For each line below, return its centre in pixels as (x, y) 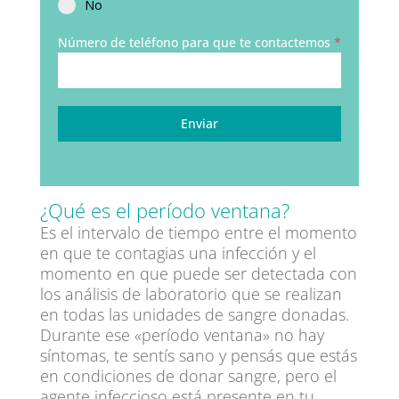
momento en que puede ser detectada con (198, 273)
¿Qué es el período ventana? (164, 210)
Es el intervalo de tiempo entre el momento (198, 232)
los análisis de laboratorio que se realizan (191, 294)
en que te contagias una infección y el (178, 253)
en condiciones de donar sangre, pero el (188, 376)
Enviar (199, 123)
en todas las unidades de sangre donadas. (194, 314)
